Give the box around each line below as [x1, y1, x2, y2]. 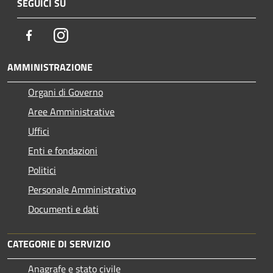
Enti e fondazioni [28, 143, 97, 158]
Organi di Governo [28, 85, 103, 100]
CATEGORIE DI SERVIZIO [7, 236, 110, 252]
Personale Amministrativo [28, 182, 136, 197]
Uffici [28, 124, 49, 139]
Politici [28, 163, 56, 178]
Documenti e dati [28, 202, 99, 217]
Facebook [36, 27, 74, 43]
